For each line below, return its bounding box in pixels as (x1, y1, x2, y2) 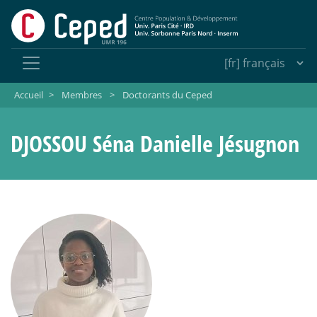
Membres (61, 88, 102, 102)
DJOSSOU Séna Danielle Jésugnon (11, 128, 299, 159)
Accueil (13, 88, 43, 102)
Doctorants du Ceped (122, 88, 212, 102)
